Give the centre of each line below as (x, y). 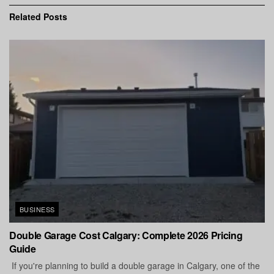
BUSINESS (37, 209)
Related (25, 16)
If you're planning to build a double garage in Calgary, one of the (135, 265)
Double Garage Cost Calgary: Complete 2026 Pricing (126, 235)
